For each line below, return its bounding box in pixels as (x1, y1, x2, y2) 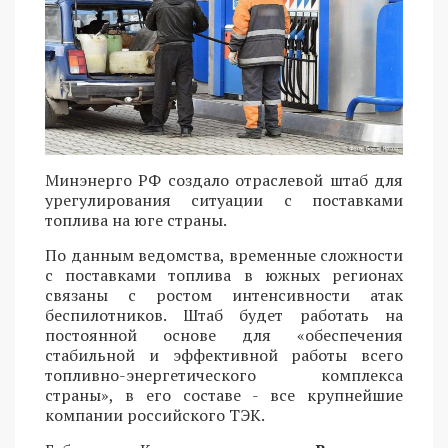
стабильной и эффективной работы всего (45, 344, 403, 367)
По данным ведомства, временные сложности (45, 244, 403, 267)
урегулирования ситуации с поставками (45, 189, 403, 212)
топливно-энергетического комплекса (45, 364, 403, 387)
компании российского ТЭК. (45, 404, 265, 427)
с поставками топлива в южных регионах (45, 264, 403, 287)
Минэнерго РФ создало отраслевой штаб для (45, 169, 403, 192)
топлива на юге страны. (45, 209, 227, 232)
